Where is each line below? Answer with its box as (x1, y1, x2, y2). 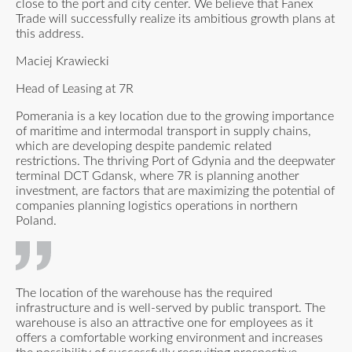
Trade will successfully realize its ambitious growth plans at (16, 12, 335, 25)
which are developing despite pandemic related (16, 139, 272, 152)
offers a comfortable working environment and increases (16, 332, 323, 345)
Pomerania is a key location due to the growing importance (16, 109, 334, 123)
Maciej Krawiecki (16, 54, 109, 68)
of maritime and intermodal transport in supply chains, (16, 124, 311, 137)
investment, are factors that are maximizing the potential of (16, 184, 335, 197)
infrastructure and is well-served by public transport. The (16, 302, 325, 315)
